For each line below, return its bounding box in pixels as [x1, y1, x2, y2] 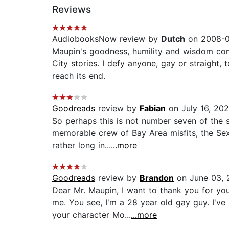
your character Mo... [52, 210, 131, 220]
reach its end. [52, 71, 105, 81]
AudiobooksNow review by [52, 34, 161, 44]
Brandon [140, 173, 174, 184]
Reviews [52, 4, 91, 16]
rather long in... [52, 140, 111, 151]
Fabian [140, 103, 166, 114]
